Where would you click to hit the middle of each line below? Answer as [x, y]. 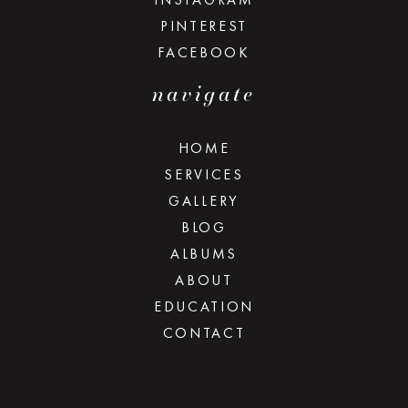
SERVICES [204, 175]
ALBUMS [204, 254]
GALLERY [204, 201]
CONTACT [204, 333]
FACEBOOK [204, 53]
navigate [204, 94]
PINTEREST [204, 26]
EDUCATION [204, 307]
